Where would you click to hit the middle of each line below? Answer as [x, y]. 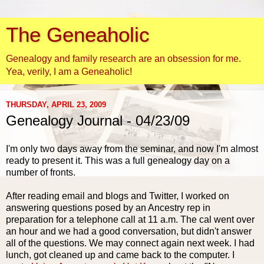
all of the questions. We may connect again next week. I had [130, 243]
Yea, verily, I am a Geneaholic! [69, 72]
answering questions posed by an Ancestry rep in [108, 207]
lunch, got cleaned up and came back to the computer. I [120, 255]
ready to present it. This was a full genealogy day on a [118, 160]
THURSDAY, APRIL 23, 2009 [56, 104]
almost [243, 148]
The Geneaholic [78, 35]
